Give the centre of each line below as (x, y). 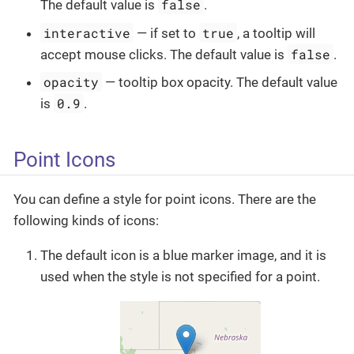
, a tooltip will (277, 33)
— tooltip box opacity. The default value (220, 83)
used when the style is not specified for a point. (180, 276)
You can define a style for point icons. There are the (165, 199)
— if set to (167, 33)
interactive (87, 32)
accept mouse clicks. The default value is (164, 54)
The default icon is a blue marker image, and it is (183, 255)
